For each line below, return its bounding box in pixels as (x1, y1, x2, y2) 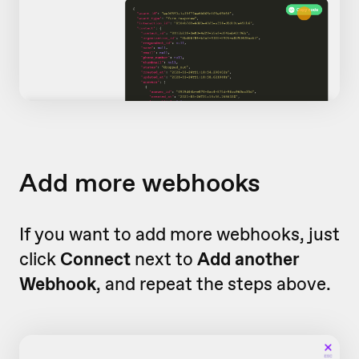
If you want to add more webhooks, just (19, 222, 340, 247)
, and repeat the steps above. (96, 272, 331, 296)
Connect (60, 247, 131, 272)
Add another (197, 247, 300, 272)
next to (131, 247, 197, 272)
